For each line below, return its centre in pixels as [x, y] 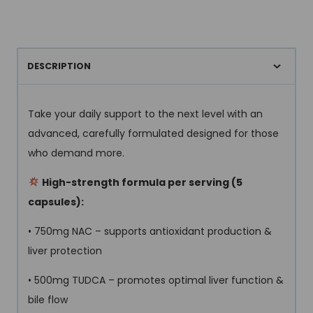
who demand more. [76, 153]
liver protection [65, 250]
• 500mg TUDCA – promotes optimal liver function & [156, 280]
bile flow [48, 299]
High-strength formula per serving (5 [142, 182]
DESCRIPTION [59, 66]
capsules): [56, 202]
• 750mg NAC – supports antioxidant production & [150, 231]
